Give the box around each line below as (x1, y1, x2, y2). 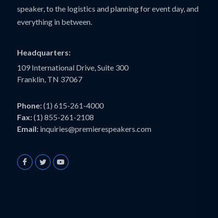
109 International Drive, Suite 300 (17, 63, 128, 73)
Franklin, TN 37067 (17, 74, 82, 84)
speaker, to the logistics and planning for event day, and (17, 4, 199, 14)
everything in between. (17, 17, 92, 27)
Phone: (17, 101, 42, 110)
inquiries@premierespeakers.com (40, 124, 151, 134)
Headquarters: (17, 48, 71, 57)
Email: (17, 124, 38, 134)
